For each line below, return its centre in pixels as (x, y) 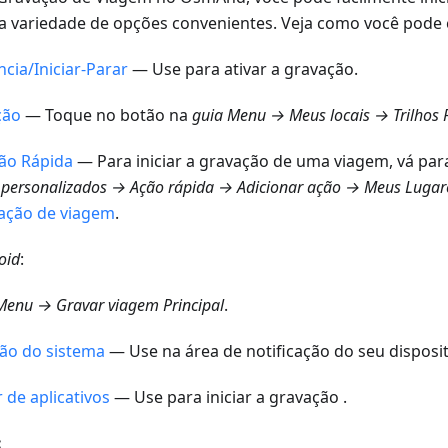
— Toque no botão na (106, 115)
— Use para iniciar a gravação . (228, 397)
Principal (191, 305)
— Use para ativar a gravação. (243, 69)
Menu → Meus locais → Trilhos (333, 115)
